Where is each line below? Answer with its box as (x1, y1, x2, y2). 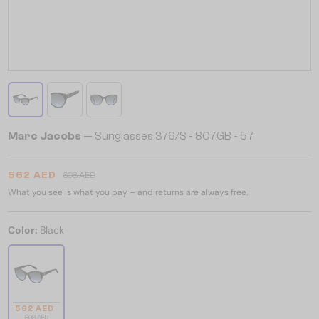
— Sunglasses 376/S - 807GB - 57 (81, 130, 254, 142)
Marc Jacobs (8, 130, 81, 142)
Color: (8, 224, 40, 236)
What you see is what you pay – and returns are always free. (8, 187, 248, 198)
